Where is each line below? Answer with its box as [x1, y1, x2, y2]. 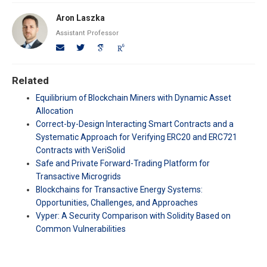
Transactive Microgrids [36, 171, 121, 181]
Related [12, 74, 49, 87]
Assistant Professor [55, 29, 119, 37]
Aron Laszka [55, 13, 105, 23]
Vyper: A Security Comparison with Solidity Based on [36, 210, 231, 221]
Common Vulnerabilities [36, 223, 126, 234]
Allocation [36, 105, 73, 116]
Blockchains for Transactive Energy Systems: [36, 184, 203, 194]
